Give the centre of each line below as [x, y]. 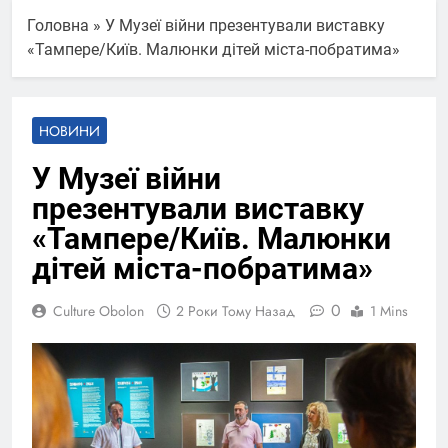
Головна [58, 25]
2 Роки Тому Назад [235, 310]
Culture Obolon [98, 310]
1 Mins [389, 310]
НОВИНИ [69, 130]
